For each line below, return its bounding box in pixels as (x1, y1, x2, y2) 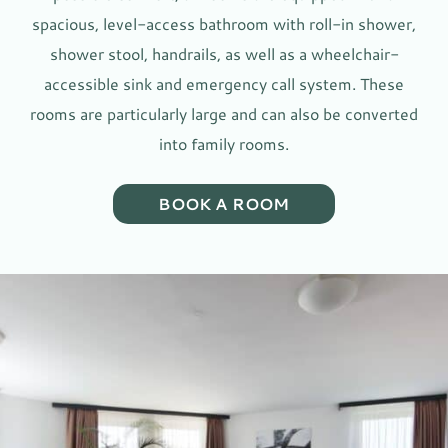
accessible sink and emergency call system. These (44, 72, 404, 95)
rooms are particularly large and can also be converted (30, 102, 418, 125)
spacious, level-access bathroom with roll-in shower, (32, 12, 416, 35)
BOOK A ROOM (158, 192, 290, 215)
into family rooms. (159, 132, 289, 155)
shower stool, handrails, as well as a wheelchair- (49, 42, 399, 65)
